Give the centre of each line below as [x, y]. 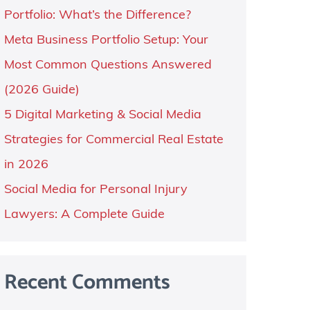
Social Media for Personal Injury [95, 190]
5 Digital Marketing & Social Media [102, 115]
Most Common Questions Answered [108, 65]
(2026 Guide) [42, 90]
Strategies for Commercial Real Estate [113, 140]
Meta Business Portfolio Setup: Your [106, 40]
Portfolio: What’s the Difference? [97, 16]
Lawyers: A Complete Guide [84, 215]
